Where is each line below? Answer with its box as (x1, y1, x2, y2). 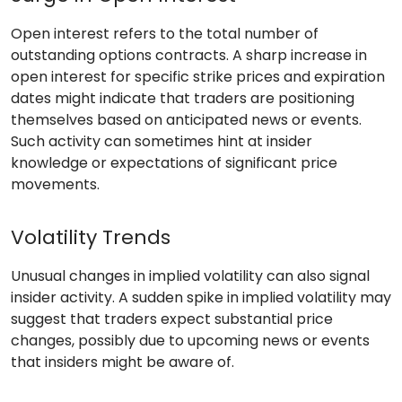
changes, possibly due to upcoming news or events (11, 330, 370, 352)
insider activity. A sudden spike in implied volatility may (11, 287, 391, 309)
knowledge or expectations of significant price (11, 153, 337, 174)
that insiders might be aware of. (11, 352, 238, 373)
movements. (11, 174, 100, 196)
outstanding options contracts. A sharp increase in (11, 45, 367, 66)
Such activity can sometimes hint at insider (11, 131, 312, 153)
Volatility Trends (11, 223, 170, 252)
